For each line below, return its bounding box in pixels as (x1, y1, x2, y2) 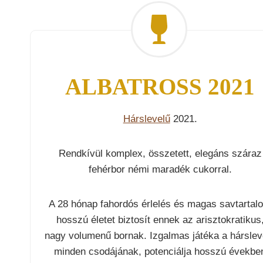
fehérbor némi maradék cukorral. (88, 164, 232, 176)
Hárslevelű (123, 113, 170, 125)
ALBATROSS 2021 (65, 73, 255, 99)
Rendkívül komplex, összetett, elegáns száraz (58, 148, 262, 160)
